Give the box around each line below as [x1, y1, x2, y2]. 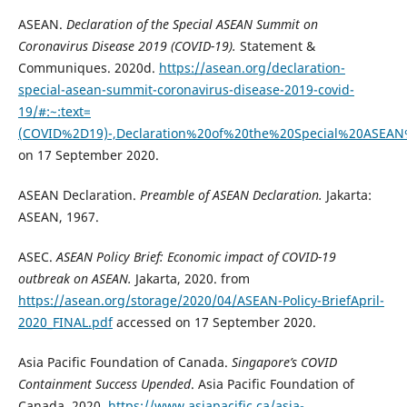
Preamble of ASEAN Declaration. [139, 186, 323, 204]
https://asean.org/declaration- [158, 59, 345, 77]
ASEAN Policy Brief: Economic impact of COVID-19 [55, 248, 336, 266]
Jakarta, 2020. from [131, 270, 250, 288]
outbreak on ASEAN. [17, 270, 132, 288]
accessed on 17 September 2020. [112, 313, 316, 332]
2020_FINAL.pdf [17, 313, 113, 332]
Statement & [235, 37, 315, 55]
